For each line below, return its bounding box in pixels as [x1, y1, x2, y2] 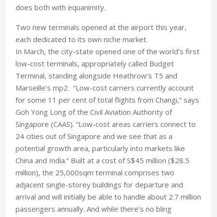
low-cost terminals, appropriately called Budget [15, 59, 174, 68]
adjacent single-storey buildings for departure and [15, 180, 183, 189]
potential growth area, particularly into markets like [15, 143, 185, 153]
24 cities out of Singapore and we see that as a [15, 131, 172, 141]
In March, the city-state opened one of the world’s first [15, 46, 200, 56]
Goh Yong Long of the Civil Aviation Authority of [15, 107, 172, 117]
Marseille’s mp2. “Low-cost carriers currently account [15, 83, 194, 93]
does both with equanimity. [15, 2, 106, 12]
